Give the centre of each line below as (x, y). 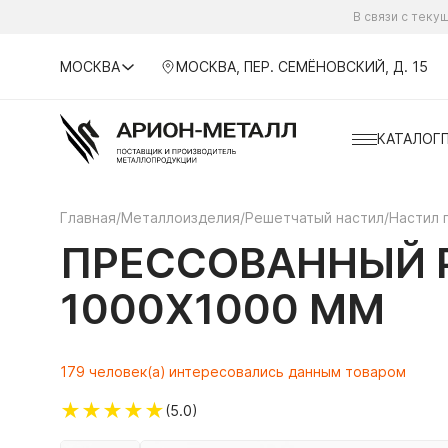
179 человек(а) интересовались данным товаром (233, 371)
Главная (88, 217)
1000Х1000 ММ (222, 308)
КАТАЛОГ (408, 138)
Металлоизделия (180, 217)
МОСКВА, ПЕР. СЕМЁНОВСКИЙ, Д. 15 (301, 66)
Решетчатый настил (314, 217)
